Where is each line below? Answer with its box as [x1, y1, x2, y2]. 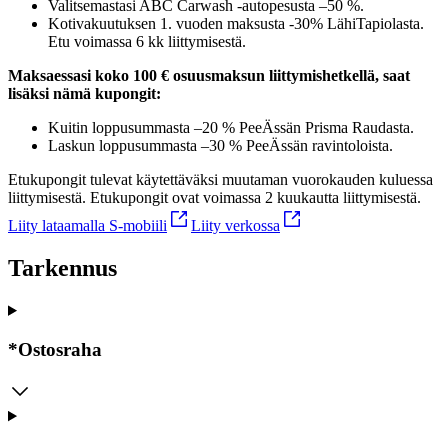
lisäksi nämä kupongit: [8, 85, 161, 103]
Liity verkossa [191, 217, 280, 235]
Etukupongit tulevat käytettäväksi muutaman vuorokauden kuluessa [8, 171, 433, 189]
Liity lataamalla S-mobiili [8, 217, 167, 235]
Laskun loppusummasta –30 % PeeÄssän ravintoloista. [48, 137, 393, 155]
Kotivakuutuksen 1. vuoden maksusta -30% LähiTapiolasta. [48, 15, 424, 33]
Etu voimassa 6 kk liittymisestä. [48, 33, 246, 51]
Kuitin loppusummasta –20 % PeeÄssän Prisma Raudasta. [48, 119, 414, 137]
